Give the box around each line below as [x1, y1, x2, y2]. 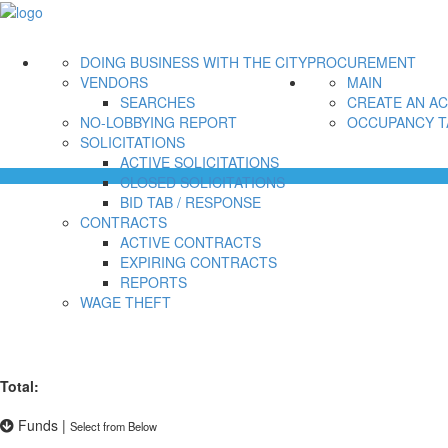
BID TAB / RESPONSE [120, 192, 261, 213]
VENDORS [80, 72, 148, 93]
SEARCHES [120, 92, 195, 113]
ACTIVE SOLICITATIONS [120, 152, 279, 173]
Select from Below [70, 417, 157, 434]
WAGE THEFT [80, 292, 171, 313]
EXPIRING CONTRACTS [120, 252, 277, 273]
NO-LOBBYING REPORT [80, 112, 237, 133]
